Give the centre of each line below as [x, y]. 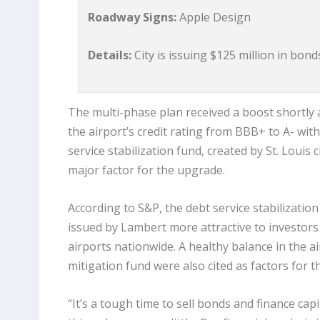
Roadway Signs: [132, 17]
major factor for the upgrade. [146, 170]
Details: [110, 55]
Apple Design [214, 17]
